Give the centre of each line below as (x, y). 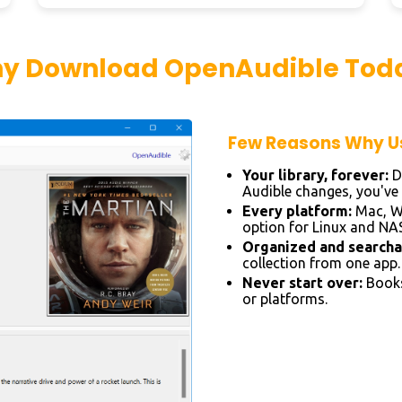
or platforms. (285, 299)
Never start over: (302, 283)
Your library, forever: (315, 175)
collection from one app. (321, 263)
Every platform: (297, 211)
